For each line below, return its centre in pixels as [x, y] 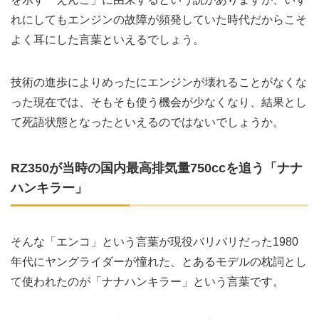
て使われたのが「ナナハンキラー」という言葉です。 [147, 281]
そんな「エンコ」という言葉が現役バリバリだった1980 [155, 241]
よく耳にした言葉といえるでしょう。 [108, 39]
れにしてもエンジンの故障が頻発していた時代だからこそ [159, 19]
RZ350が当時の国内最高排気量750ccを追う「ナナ [157, 168]
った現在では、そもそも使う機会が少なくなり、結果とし [159, 102]
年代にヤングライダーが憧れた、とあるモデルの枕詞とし [159, 261]
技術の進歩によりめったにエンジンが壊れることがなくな [159, 82]
